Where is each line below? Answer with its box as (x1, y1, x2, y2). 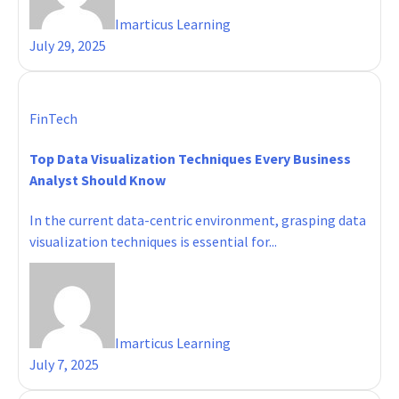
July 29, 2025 (28, 36, 106, 54)
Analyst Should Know (28, 171, 166, 190)
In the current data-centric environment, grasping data (28, 211, 366, 230)
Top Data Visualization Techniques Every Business (28, 150, 351, 168)
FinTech (28, 109, 77, 127)
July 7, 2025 (28, 355, 99, 374)
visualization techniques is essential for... (28, 232, 277, 251)
